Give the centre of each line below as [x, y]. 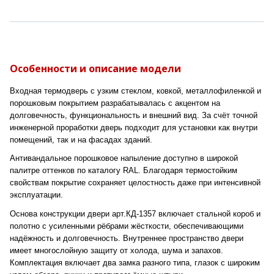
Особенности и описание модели [95, 68]
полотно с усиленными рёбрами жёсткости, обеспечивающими [127, 226]
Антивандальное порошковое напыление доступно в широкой [124, 158]
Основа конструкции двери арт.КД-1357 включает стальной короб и [135, 213]
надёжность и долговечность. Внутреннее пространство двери [127, 238]
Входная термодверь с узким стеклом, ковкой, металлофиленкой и [135, 91]
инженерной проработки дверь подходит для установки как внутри [134, 128]
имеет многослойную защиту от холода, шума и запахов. [117, 250]
